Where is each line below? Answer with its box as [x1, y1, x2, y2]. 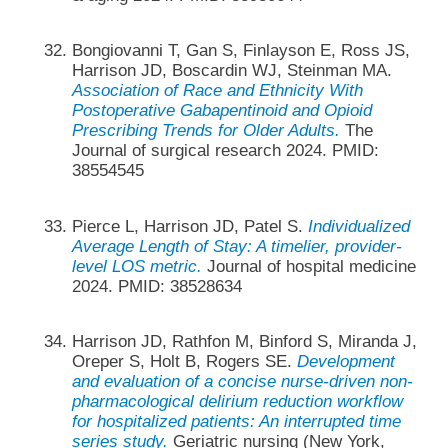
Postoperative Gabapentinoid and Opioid [71, 101, 372, 121]
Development [296, 351, 395, 371]
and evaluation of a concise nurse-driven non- [71, 371, 413, 391]
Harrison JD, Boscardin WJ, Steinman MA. [71, 61, 392, 81]
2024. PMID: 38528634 [71, 276, 242, 296]
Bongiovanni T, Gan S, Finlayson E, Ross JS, [71, 41, 410, 61]
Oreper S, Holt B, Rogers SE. [71, 351, 297, 371]
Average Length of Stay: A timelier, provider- [71, 236, 402, 256]
